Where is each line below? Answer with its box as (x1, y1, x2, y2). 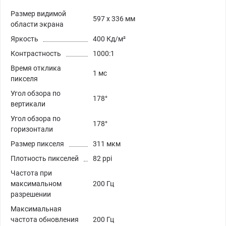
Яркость (11, 35, 38, 43)
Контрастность (11, 49, 61, 58)
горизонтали (11, 125, 53, 134)
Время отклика (11, 64, 61, 73)
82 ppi (93, 154, 112, 163)
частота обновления (11, 215, 79, 224)
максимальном (11, 180, 62, 188)
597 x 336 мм (93, 15, 135, 23)
